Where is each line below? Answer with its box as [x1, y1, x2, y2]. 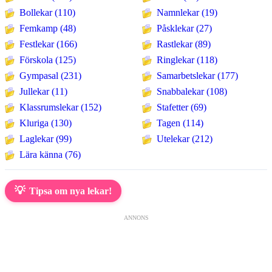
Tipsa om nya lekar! [29, 185, 112, 196]
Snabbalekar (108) [157, 86, 227, 97]
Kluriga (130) [19, 117, 72, 128]
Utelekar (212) [157, 133, 212, 144]
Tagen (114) [157, 117, 203, 128]
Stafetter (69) [157, 101, 206, 112]
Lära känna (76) [19, 149, 81, 160]
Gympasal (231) [19, 70, 81, 81]
